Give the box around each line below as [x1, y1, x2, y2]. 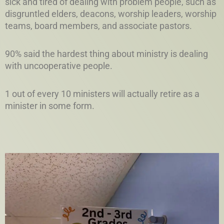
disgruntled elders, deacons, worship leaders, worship [5, 8, 216, 19]
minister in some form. [5, 100, 94, 111]
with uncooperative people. [5, 60, 112, 71]
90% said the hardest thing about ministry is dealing [5, 48, 208, 59]
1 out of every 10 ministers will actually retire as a [5, 88, 199, 99]
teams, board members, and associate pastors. [5, 20, 192, 31]
